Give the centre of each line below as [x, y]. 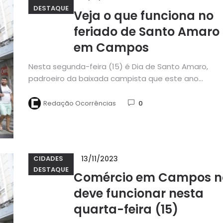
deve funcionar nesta [138, 193]
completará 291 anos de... [75, 91]
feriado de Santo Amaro [146, 32]
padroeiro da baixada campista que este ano [113, 79]
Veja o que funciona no [143, 16]
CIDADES [48, 159]
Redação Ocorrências [79, 103]
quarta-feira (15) [126, 209]
